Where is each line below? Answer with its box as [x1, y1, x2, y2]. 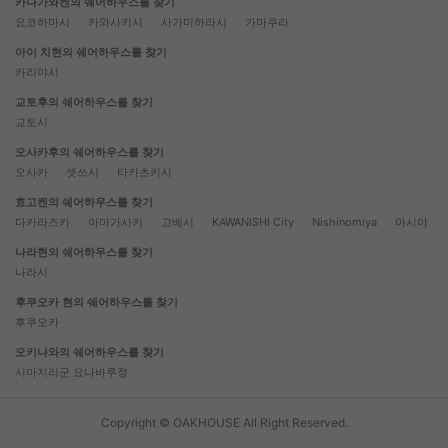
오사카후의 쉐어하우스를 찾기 [15, 145, 164, 160]
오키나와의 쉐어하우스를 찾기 [15, 345, 164, 360]
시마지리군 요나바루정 [15, 365, 128, 380]
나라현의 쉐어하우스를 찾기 [15, 245, 153, 260]
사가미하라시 [161, 15, 227, 30]
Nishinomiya [312, 215, 377, 230]
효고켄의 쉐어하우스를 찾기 [15, 195, 153, 210]
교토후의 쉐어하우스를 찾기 [15, 95, 153, 110]
